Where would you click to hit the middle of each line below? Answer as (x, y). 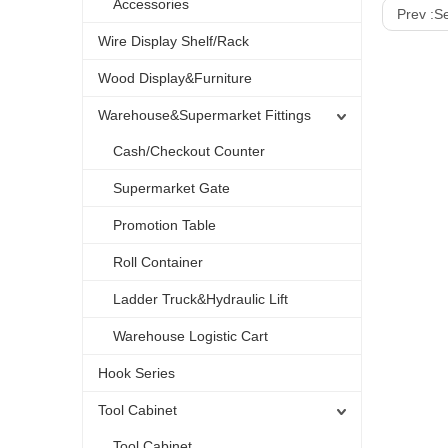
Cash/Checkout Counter (189, 151)
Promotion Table (164, 225)
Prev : (415, 14)
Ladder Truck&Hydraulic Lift (200, 299)
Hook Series (136, 373)
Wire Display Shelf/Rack (173, 41)
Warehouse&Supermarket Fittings (204, 115)
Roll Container (158, 262)
